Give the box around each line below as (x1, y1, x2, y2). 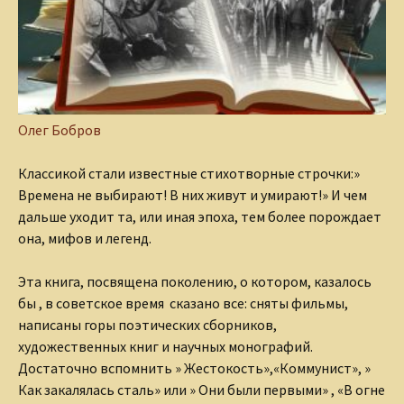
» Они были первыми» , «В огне (189, 380, 385, 399)
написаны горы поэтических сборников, (18, 315, 277, 334)
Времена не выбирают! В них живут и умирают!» (18, 185, 331, 204)
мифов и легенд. (48, 228, 151, 247)
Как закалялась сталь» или (18, 380, 189, 399)
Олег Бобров (18, 120, 101, 139)
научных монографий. (172, 336, 313, 355)
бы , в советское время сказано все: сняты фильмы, (18, 293, 348, 312)
